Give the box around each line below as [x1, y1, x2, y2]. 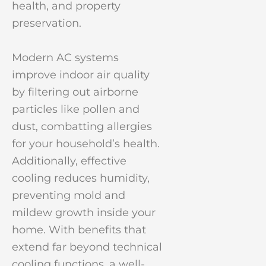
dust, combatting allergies [12, 120, 152, 134]
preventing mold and [12, 189, 125, 202]
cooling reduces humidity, [12, 172, 150, 185]
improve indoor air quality [12, 68, 150, 82]
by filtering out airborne [12, 85, 138, 99]
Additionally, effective [12, 154, 126, 168]
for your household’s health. [12, 137, 160, 151]
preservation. [12, 17, 81, 30]
